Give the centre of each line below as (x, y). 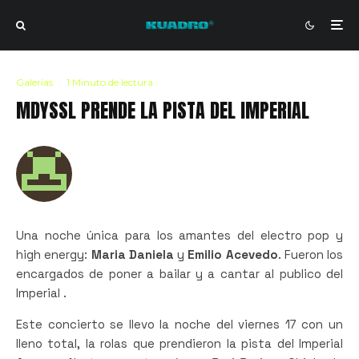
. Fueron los (310, 254)
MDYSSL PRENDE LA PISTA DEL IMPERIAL (163, 110)
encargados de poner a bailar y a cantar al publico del (179, 273)
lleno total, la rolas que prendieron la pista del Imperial (179, 343)
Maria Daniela (132, 254)
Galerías (34, 82)
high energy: (54, 254)
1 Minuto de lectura (110, 82)
